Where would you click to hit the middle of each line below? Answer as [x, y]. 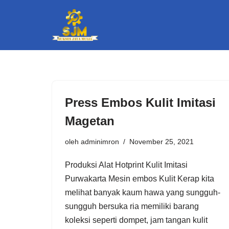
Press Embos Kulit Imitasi [140, 102]
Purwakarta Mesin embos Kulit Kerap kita [140, 178]
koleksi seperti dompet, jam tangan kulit [136, 220]
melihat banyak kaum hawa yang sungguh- [143, 192]
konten [20, 56]
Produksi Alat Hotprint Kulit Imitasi [126, 165]
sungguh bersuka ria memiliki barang [132, 206]
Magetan [90, 121]
